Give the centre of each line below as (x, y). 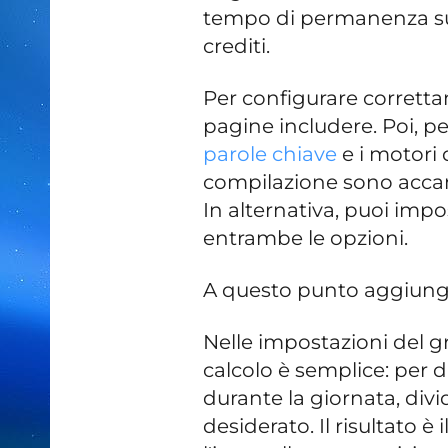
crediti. (237, 45)
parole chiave (270, 153)
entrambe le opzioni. (306, 237)
